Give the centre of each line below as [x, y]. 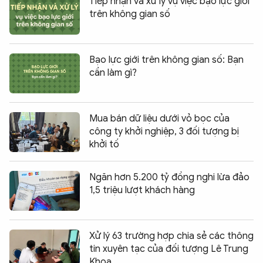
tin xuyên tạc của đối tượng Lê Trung [169, 249]
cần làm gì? [113, 73]
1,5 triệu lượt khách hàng [142, 190]
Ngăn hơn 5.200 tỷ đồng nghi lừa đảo [169, 177]
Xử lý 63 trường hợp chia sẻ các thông [171, 236]
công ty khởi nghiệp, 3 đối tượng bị [164, 131]
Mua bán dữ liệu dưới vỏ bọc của [159, 118]
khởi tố [104, 144]
